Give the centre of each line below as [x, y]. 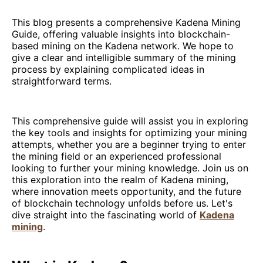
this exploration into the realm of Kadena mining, [120, 180]
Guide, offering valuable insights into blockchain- [121, 34]
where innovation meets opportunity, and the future [127, 192]
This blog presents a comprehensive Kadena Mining [126, 23]
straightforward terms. [62, 81]
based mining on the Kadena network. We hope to [123, 46]
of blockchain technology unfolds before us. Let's [122, 203]
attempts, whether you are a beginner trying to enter [129, 145]
